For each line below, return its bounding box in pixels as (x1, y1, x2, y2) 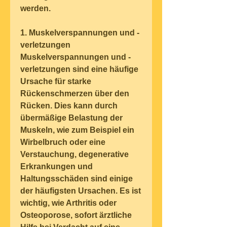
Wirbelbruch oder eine (20, 138, 105, 147)
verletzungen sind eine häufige (20, 65, 138, 74)
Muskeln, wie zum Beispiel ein (20, 126, 134, 135)
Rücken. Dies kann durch (20, 101, 118, 110)
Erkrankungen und (20, 162, 93, 171)
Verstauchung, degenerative (20, 150, 129, 159)
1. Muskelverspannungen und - (20, 28, 139, 37)
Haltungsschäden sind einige (20, 174, 133, 183)
